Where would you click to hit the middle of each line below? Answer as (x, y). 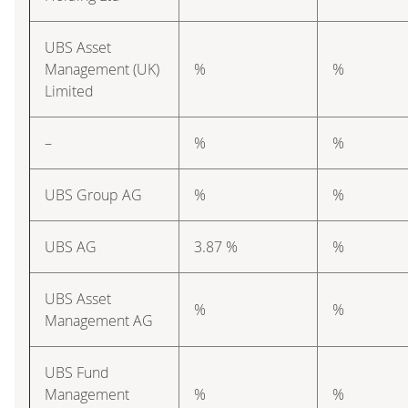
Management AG (99, 320)
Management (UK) (102, 69)
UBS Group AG (93, 194)
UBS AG (71, 246)
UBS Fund (77, 372)
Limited (69, 91)
